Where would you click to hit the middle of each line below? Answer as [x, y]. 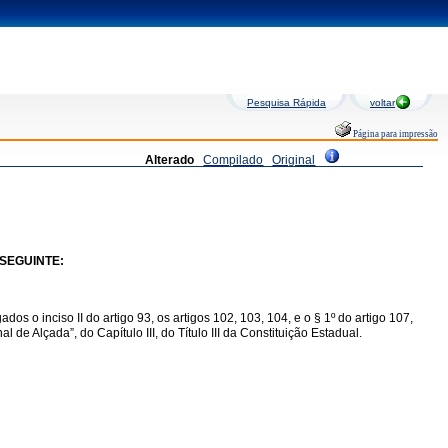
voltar [382, 102]
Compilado [233, 160]
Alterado [170, 160]
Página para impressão [394, 134]
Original [294, 160]
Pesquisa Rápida [286, 102]
